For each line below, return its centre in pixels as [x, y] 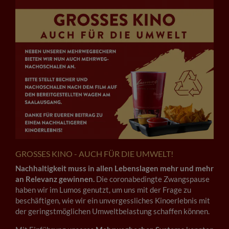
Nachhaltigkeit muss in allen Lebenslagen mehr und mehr [114, 168]
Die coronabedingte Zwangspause [152, 179]
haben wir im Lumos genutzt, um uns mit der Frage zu [103, 190]
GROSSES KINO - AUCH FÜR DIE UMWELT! [93, 154]
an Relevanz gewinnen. [55, 179]
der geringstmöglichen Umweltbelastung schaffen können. [112, 211]
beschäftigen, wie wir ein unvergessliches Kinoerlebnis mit [113, 201]
